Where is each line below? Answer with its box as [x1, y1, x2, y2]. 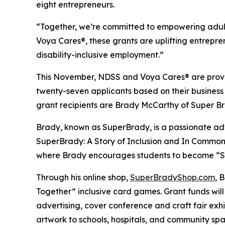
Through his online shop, [36, 172, 130, 183]
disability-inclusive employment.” [36, 50, 166, 60]
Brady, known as [36, 122, 102, 133]
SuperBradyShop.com [130, 172, 215, 183]
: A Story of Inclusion [83, 136, 162, 147]
